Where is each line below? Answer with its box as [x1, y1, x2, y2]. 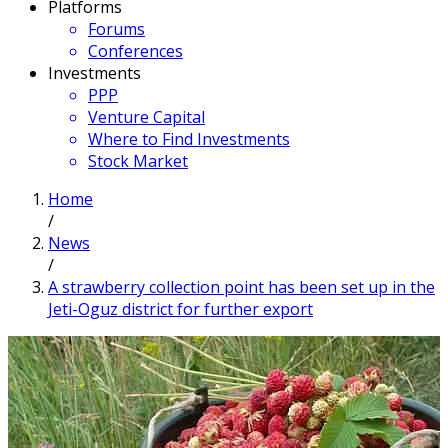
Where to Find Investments [88, 128, 290, 150]
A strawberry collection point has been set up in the [48, 276, 435, 298]
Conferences [88, 40, 183, 62]
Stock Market [88, 150, 188, 172]
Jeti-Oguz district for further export [48, 298, 313, 320]
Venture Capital [88, 106, 205, 128]
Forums [88, 18, 145, 40]
